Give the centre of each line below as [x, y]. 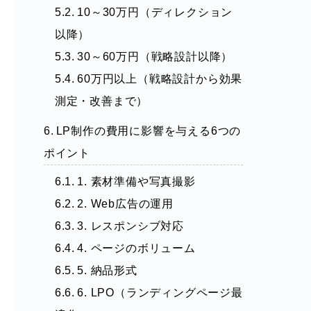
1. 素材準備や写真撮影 [136, 182]
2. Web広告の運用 [125, 204]
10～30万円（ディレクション [155, 12]
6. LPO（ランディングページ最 [160, 293]
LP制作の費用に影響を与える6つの [149, 131]
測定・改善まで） [101, 101]
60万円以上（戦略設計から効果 [160, 79]
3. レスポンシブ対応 [131, 226]
